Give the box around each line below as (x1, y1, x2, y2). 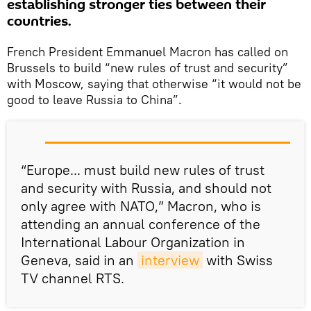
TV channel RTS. (21, 269, 124, 287)
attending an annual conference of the (21, 215, 260, 233)
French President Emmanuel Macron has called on (7, 44, 288, 60)
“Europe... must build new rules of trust (21, 161, 264, 179)
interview (141, 251, 199, 269)
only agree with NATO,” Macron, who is (21, 197, 261, 215)
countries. (7, 12, 72, 32)
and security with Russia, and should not (21, 179, 271, 197)
